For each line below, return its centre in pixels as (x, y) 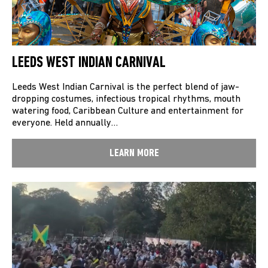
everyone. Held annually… (65, 124)
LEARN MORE (134, 154)
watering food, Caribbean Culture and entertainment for (128, 112)
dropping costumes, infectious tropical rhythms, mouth (126, 100)
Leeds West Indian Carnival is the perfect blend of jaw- (126, 88)
